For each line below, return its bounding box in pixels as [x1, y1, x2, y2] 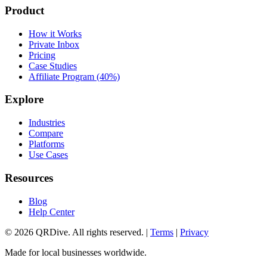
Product [5, 4, 44, 17]
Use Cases [29, 150, 68, 160]
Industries [29, 117, 65, 128]
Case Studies [29, 60, 77, 71]
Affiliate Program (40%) [29, 71, 120, 82]
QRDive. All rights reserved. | [33, 226, 148, 237]
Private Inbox [29, 39, 79, 49]
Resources [5, 171, 53, 184]
